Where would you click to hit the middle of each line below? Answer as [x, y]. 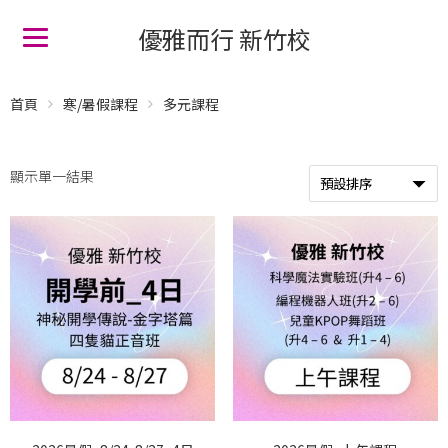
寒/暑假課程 [100, 104]
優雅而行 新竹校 [224, 38]
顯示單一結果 [52, 176]
